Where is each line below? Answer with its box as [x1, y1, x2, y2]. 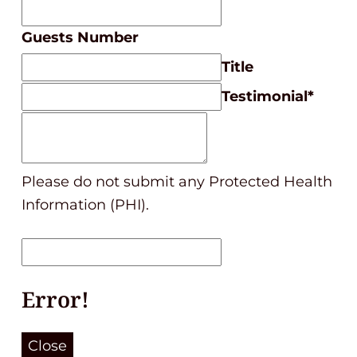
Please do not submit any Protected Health [22, 173, 332, 190]
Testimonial [222, 88, 308, 105]
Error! [22, 284, 89, 314]
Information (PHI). [22, 196, 149, 214]
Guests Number [22, 29, 139, 46]
